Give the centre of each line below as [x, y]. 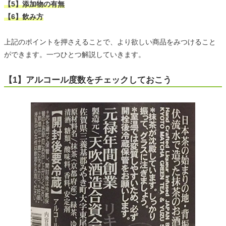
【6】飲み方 [24, 17]
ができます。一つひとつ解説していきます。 [75, 55]
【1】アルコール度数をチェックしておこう [88, 80]
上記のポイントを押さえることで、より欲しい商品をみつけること [110, 42]
